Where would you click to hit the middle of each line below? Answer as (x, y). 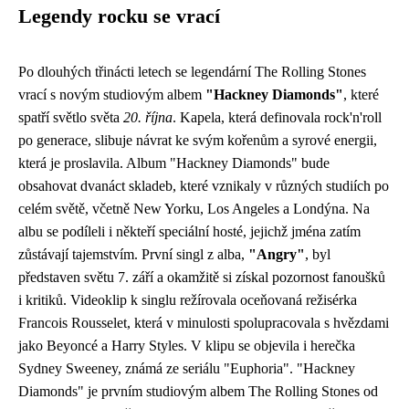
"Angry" (277, 255)
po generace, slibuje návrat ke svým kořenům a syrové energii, (198, 141)
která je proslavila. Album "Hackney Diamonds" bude (174, 163)
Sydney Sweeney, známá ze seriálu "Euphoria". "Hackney (187, 369)
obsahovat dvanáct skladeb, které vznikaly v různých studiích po (204, 186)
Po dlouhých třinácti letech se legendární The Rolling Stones (192, 72)
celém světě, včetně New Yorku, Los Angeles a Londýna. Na (194, 209)
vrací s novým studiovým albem (112, 95)
